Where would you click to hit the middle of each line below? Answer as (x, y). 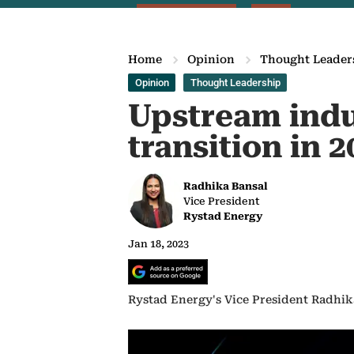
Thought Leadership (235, 83)
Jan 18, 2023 (158, 244)
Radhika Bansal (226, 186)
